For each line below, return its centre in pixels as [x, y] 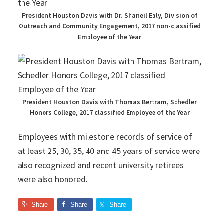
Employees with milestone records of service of [105, 137]
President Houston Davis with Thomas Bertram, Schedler [109, 102]
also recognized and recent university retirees [100, 165]
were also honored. [52, 179]
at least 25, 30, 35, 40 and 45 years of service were [109, 151]
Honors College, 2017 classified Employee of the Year [109, 112]
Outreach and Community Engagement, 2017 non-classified [109, 26]
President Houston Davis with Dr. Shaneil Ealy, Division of [109, 15]
